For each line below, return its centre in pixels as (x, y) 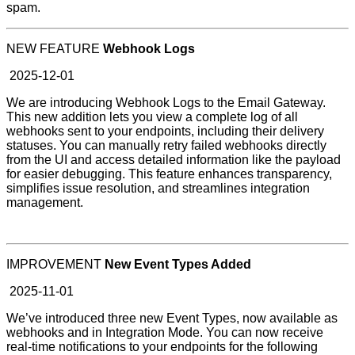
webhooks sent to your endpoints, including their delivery (165, 131)
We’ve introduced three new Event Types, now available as (172, 318)
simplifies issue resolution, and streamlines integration (158, 188)
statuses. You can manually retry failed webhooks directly (166, 145)
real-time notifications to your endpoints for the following (162, 346)
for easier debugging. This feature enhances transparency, (169, 174)
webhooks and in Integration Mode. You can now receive (165, 332)
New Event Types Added (178, 264)
